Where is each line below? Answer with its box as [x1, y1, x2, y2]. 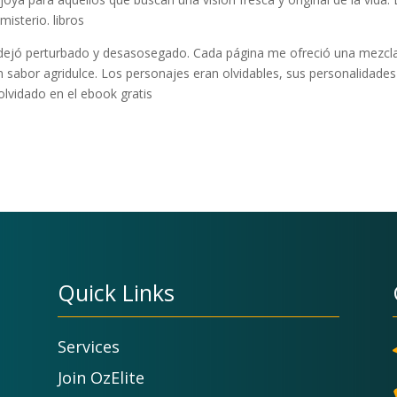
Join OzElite [57, 366, 144, 388]
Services [57, 335, 120, 357]
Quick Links [57, 277, 175, 308]
